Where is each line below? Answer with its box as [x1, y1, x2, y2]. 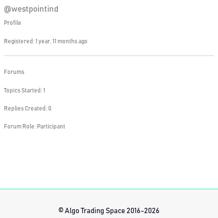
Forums [3, 69, 24, 75]
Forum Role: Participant [3, 123, 65, 129]
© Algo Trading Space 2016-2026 [58, 207, 160, 215]
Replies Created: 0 [3, 105, 52, 111]
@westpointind [3, 5, 58, 14]
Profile [3, 20, 21, 26]
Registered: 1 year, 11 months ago [3, 38, 88, 45]
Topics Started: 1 [3, 87, 45, 93]
